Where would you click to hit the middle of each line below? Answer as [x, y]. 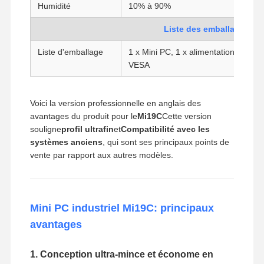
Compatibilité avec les [165, 129]
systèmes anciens [66, 142]
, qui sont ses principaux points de [166, 142]
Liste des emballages [207, 29]
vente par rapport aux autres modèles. [101, 155]
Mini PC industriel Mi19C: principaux [122, 208]
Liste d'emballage [70, 52]
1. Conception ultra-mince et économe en [121, 254]
